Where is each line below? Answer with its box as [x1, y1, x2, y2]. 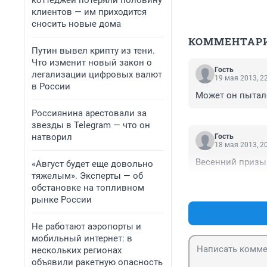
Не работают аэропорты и [32, 221, 141, 232]
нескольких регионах [32, 245, 122, 256]
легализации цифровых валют [32, 69, 162, 80]
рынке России [32, 194, 92, 205]
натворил [32, 132, 72, 142]
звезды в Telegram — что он [32, 120, 150, 131]
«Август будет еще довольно [32, 159, 153, 169]
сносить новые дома [32, 18, 121, 29]
